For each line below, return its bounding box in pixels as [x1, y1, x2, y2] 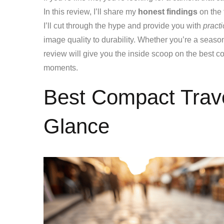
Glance [43, 114, 109, 138]
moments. [43, 63, 78, 72]
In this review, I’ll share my [43, 7, 138, 16]
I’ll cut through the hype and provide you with [43, 21, 203, 30]
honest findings [138, 7, 197, 16]
